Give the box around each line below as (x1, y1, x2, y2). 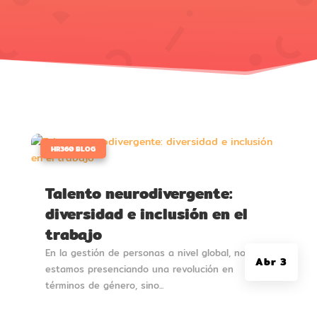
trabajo (45, 223, 102, 247)
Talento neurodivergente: (45, 182, 233, 206)
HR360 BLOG (50, 143, 96, 155)
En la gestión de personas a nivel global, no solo (45, 246, 267, 260)
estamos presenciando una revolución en (45, 262, 234, 277)
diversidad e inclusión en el (45, 202, 248, 226)
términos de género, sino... (45, 278, 163, 293)
